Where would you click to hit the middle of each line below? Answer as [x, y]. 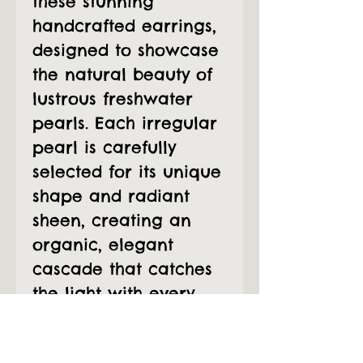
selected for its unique [127, 172]
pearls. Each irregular [125, 123]
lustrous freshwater [113, 99]
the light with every [113, 293]
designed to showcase [126, 50]
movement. [78, 318]
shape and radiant [111, 196]
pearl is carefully [104, 147]
